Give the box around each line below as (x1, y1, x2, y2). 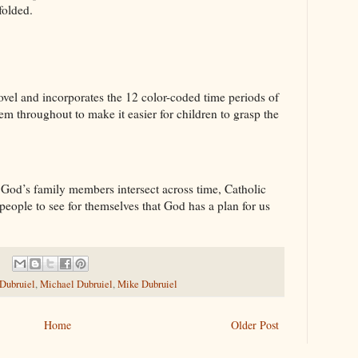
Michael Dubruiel (40, 276, 113, 291)
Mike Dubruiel (117, 276, 177, 291)
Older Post (231, 316, 279, 332)
